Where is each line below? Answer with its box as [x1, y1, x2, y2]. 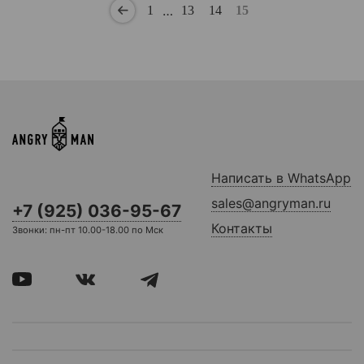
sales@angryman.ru [211, 194, 331, 211]
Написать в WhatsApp [211, 169, 351, 186]
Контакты [211, 219, 272, 236]
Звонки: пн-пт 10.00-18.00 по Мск [12, 223, 163, 236]
